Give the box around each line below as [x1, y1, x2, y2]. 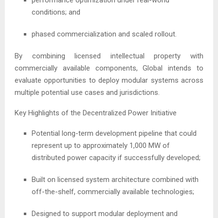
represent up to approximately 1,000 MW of [32, 141, 170, 150]
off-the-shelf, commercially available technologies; [32, 187, 194, 196]
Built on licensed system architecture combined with [32, 175, 199, 184]
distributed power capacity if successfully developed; [32, 153, 200, 162]
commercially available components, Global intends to [15, 63, 203, 73]
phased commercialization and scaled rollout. [32, 29, 177, 38]
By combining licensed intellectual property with [15, 51, 203, 60]
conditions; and [32, 7, 80, 17]
